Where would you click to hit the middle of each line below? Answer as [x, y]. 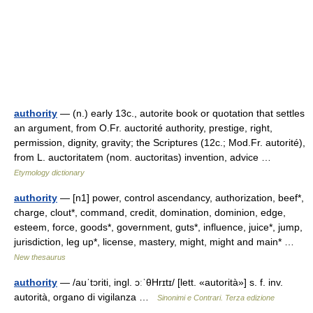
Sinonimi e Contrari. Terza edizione [216, 298]
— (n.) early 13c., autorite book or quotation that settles [181, 113]
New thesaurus [40, 257]
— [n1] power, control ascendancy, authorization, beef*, [181, 198]
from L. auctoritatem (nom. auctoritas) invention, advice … [145, 157]
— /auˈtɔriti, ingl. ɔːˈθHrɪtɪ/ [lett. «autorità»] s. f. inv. [170, 282]
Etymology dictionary [49, 173]
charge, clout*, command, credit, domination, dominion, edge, [150, 212]
